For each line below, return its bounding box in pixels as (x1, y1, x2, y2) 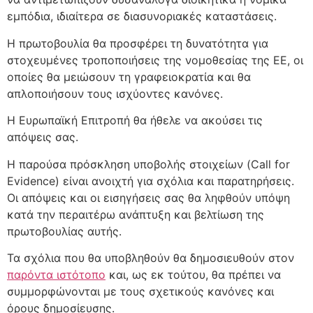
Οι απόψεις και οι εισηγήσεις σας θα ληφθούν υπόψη (7, 190, 290, 205)
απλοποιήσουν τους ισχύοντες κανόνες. (7, 86, 223, 101)
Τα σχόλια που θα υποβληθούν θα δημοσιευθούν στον (7, 250, 294, 265)
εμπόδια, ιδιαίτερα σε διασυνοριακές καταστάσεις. (7, 9, 277, 24)
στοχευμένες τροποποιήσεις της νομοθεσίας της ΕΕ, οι (7, 52, 303, 67)
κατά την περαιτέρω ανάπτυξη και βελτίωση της (7, 207, 264, 221)
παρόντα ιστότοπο (7, 267, 105, 282)
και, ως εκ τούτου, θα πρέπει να (105, 267, 281, 282)
